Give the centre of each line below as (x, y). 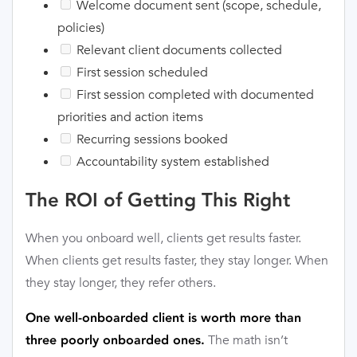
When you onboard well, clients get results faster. (163, 238)
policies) (81, 28)
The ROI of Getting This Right (158, 200)
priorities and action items (130, 117)
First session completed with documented (194, 95)
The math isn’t (246, 340)
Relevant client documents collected (178, 50)
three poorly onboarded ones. (115, 340)
